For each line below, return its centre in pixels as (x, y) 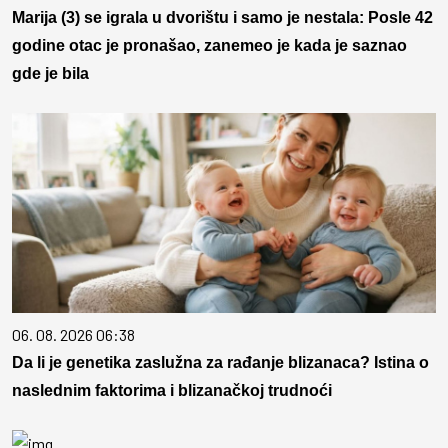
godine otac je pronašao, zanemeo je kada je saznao (209, 46)
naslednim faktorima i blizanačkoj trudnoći (172, 391)
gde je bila (50, 74)
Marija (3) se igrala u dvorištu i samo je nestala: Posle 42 (222, 18)
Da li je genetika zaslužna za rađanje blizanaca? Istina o (220, 363)
